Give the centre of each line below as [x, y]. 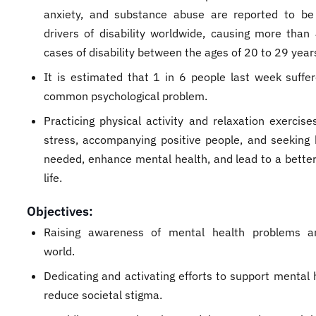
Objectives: [60, 211]
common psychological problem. [127, 96]
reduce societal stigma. [103, 295]
